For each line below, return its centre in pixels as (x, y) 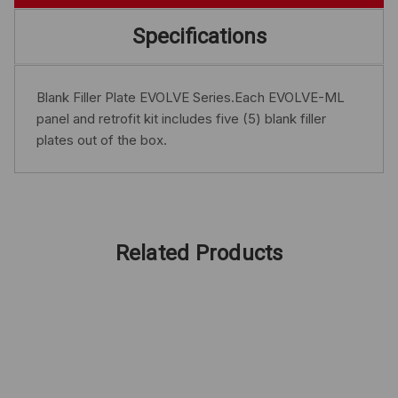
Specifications (199, 37)
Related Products (199, 253)
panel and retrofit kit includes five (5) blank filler (181, 118)
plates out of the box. (102, 139)
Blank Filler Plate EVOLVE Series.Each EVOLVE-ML (191, 97)
